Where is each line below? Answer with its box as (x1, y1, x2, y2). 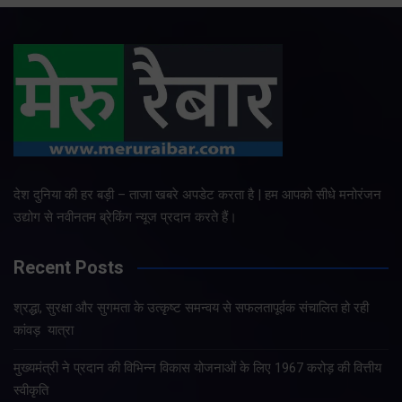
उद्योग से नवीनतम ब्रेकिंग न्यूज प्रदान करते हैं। (13, 208, 237, 225)
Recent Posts (13, 256, 124, 278)
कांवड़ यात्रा (13, 321, 74, 338)
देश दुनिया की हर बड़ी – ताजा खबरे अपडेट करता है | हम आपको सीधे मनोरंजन (13, 186, 381, 203)
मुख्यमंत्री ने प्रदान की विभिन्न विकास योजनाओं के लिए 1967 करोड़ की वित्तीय (13, 359, 381, 376)
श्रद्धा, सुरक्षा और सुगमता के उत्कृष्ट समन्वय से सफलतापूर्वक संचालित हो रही (13, 299, 369, 316)
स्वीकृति (13, 381, 48, 398)
